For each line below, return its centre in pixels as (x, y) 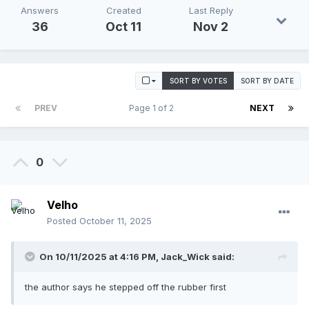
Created (123, 11)
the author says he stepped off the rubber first (126, 287)
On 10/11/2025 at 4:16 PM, (100, 257)
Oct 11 (124, 27)
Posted (63, 221)
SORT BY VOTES (198, 81)
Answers (40, 11)
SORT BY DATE (267, 81)
